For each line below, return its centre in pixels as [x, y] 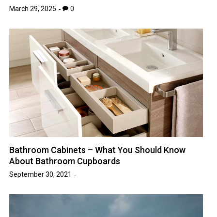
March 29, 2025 [33, 9]
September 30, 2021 [41, 175]
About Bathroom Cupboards [65, 161]
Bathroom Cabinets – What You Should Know [98, 150]
